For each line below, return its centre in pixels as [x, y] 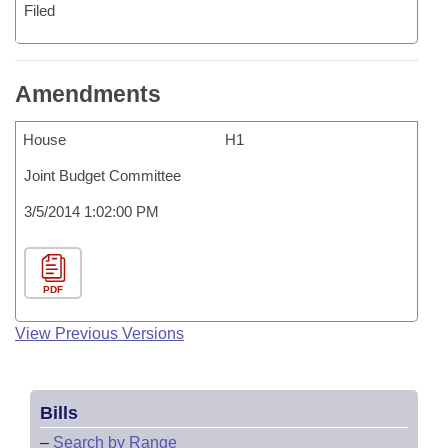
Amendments [88, 94]
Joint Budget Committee [102, 175]
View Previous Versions [99, 333]
